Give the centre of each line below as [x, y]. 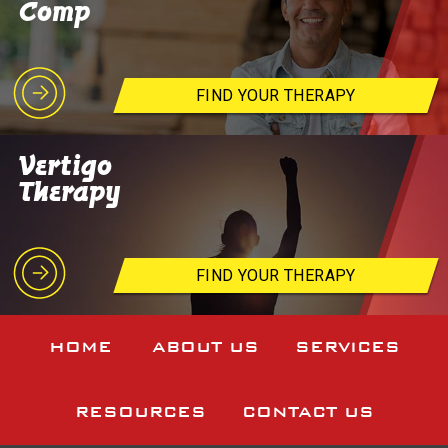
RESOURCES [140, 412]
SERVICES [347, 347]
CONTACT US [307, 412]
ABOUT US [205, 347]
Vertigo [66, 166]
